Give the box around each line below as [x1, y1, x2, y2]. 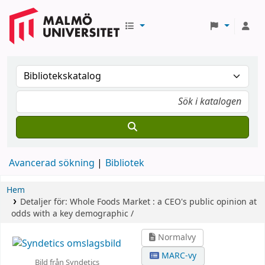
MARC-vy [159, 250, 197, 262]
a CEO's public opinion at [157, 196, 257, 208]
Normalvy [156, 231, 196, 244]
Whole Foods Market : [69, 196, 155, 208]
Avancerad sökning [9, 156, 95, 170]
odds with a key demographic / [11, 208, 134, 220]
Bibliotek [105, 156, 144, 170]
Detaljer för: [20, 196, 70, 208]
